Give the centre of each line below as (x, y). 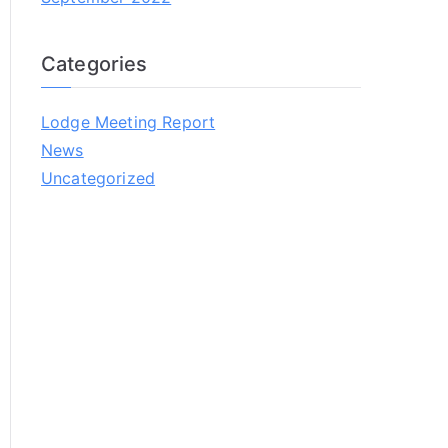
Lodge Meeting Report (128, 122)
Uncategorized (98, 178)
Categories (94, 64)
